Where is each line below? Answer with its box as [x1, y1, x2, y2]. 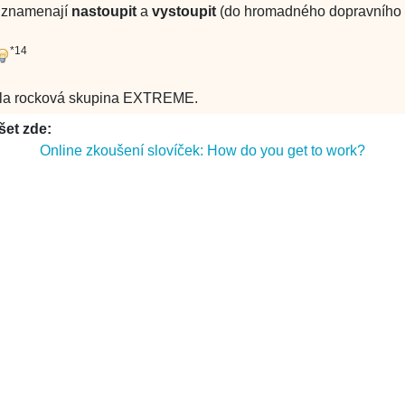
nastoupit [71, 4, 137, 19]
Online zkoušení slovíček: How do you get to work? [40, 143, 365, 158]
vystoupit [152, 4, 216, 19]
